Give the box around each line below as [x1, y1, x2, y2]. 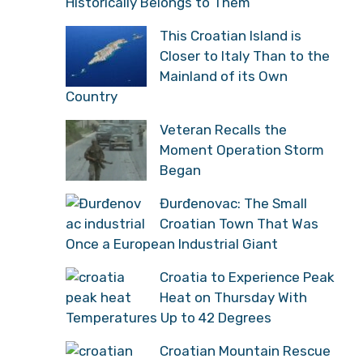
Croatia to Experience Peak [160, 268, 335, 285]
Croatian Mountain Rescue [160, 342, 331, 359]
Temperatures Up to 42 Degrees [66, 309, 271, 326]
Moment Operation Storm [160, 141, 324, 158]
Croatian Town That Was [160, 215, 318, 232]
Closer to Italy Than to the [160, 47, 330, 64]
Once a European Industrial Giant [66, 235, 278, 252]
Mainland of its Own [160, 67, 288, 84]
